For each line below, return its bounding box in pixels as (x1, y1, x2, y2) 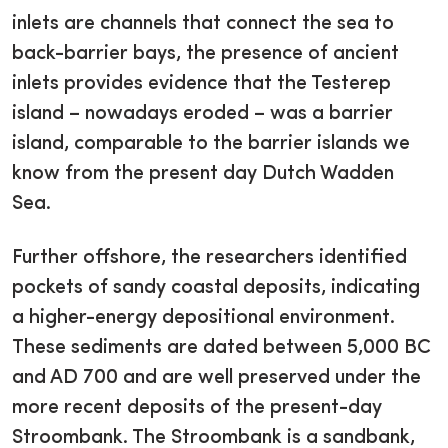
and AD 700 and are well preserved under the (12, 368, 421, 389)
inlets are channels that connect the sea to (12, 14, 394, 35)
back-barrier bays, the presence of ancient (12, 44, 399, 65)
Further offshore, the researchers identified (12, 248, 407, 269)
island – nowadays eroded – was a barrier (12, 104, 393, 125)
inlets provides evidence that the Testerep (12, 74, 391, 95)
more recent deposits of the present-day (12, 398, 382, 419)
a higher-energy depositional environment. (12, 308, 395, 329)
